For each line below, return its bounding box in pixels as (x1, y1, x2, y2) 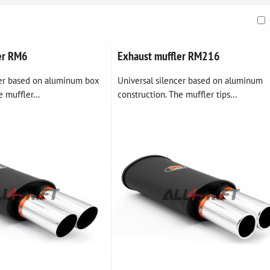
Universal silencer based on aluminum (117, 74, 263, 86)
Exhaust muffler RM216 (117, 48, 220, 63)
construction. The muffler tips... (117, 88, 237, 100)
